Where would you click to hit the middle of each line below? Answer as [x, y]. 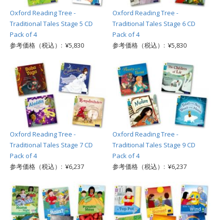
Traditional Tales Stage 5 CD [51, 23]
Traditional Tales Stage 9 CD [154, 145]
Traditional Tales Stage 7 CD [51, 145]
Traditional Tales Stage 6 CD [154, 23]
